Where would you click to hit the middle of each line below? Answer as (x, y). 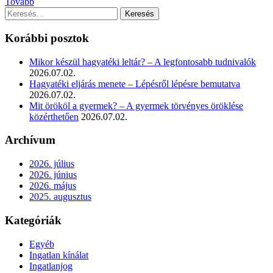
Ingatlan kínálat (59, 255)
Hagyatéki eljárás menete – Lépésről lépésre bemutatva (135, 83)
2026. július (52, 164)
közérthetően (54, 116)
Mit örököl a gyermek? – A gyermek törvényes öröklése (136, 105)
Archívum (30, 140)
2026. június (53, 175)
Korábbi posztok (47, 38)
